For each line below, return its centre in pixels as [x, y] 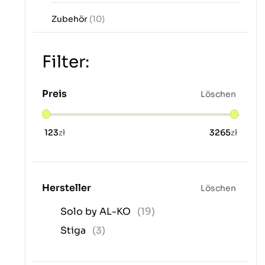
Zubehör [70, 19]
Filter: [66, 62]
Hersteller [67, 188]
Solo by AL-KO [97, 212]
